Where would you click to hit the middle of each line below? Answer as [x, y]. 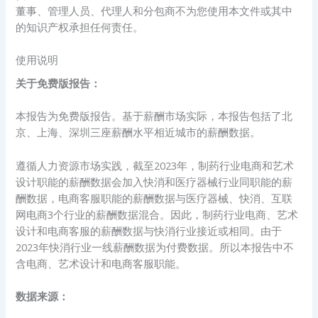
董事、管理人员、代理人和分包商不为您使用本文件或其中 [154, 10]
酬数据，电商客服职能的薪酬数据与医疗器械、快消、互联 [154, 198]
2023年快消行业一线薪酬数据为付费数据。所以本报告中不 [155, 247]
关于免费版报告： [59, 83]
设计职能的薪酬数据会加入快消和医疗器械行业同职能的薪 [154, 181]
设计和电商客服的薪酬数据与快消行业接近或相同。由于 [149, 230]
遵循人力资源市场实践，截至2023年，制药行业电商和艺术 [155, 165]
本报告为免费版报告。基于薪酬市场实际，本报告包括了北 [154, 116]
